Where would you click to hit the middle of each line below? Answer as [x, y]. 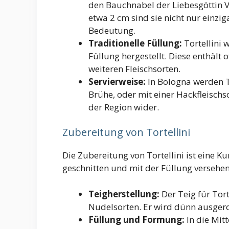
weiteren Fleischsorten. [134, 68]
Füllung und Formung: [136, 219]
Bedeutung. [112, 30]
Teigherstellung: [124, 194]
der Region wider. [124, 107]
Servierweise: [117, 81]
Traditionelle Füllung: [135, 43]
